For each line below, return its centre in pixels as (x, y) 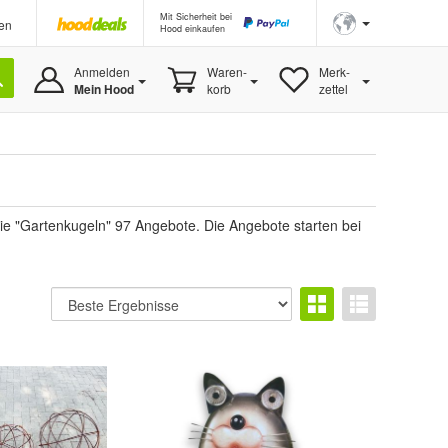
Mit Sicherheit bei (196, 16)
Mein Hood (103, 89)
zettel (333, 88)
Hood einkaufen (192, 28)
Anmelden (101, 71)
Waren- (226, 71)
